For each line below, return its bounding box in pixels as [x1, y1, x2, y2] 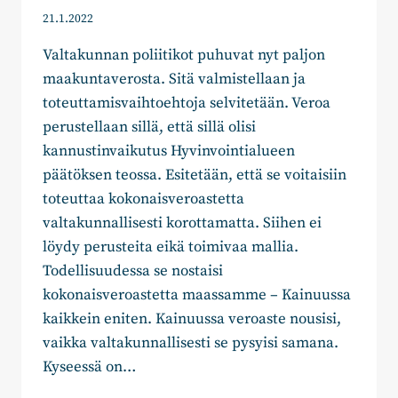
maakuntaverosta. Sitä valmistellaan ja [43, 69, 306, 90]
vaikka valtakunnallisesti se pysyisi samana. [43, 333, 338, 354]
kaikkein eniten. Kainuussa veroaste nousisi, [43, 309, 341, 330]
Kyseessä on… [43, 357, 136, 378]
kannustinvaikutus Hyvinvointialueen [43, 141, 295, 162]
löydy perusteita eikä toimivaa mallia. [43, 237, 298, 258]
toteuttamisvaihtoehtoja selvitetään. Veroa [43, 93, 330, 114]
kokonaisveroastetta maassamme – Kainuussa [43, 285, 351, 306]
